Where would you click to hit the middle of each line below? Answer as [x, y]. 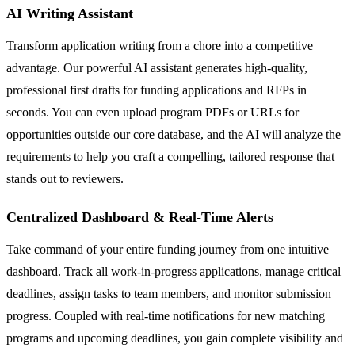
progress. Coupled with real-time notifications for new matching [166, 316]
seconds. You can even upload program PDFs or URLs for [153, 113]
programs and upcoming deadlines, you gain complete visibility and [175, 338]
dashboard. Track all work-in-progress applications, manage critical [174, 272]
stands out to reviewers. [65, 179]
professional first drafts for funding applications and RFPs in [157, 90]
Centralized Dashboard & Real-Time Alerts [140, 218]
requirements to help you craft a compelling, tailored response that [170, 157]
